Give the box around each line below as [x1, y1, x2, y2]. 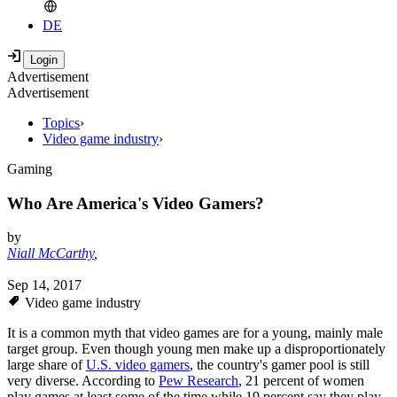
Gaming [7, 161, 52, 177]
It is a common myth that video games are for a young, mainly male [7, 325, 383, 341]
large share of [7, 357, 86, 373]
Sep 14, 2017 [7, 277, 82, 293]
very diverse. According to [7, 373, 159, 389]
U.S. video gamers [86, 357, 190, 373]
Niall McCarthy [7, 245, 94, 261]
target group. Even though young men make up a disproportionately [7, 341, 385, 357]
